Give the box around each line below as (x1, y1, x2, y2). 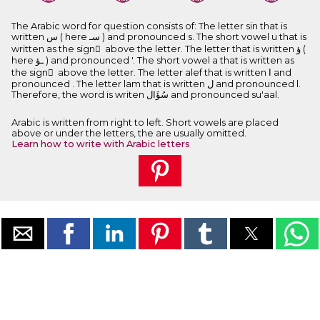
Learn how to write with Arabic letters (11, 139, 190, 150)
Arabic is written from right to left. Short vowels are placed (11, 117, 279, 129)
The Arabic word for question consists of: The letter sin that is (11, 21, 287, 32)
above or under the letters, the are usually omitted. (11, 128, 246, 139)
